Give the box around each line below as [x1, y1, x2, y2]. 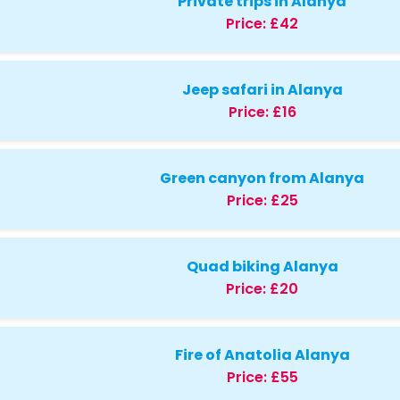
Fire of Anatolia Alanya [174, 345, 350, 366]
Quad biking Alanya [186, 255, 338, 277]
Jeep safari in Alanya [181, 79, 343, 100]
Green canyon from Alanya [160, 167, 365, 188]
